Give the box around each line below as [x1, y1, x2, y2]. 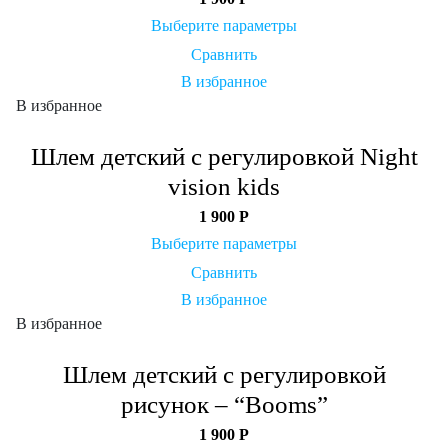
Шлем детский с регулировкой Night [30, 142, 418, 170]
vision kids [168, 172, 280, 200]
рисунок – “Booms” [120, 390, 328, 418]
